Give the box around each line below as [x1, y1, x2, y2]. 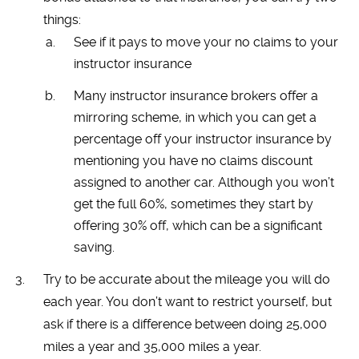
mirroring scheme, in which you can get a [74, 109, 317, 125]
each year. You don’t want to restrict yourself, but [42, 293, 332, 309]
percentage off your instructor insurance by [74, 131, 333, 147]
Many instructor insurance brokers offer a [74, 87, 319, 103]
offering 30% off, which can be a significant [74, 217, 323, 233]
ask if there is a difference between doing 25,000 [42, 316, 327, 332]
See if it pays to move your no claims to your [74, 34, 339, 50]
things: [42, 12, 81, 28]
